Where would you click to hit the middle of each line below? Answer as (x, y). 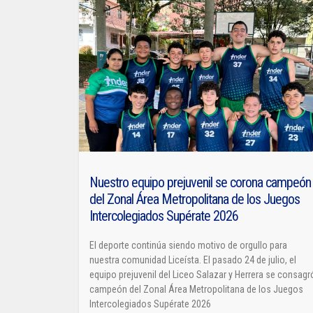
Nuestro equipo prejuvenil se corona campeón (201, 182)
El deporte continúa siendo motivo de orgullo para (189, 245)
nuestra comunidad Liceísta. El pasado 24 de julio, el (193, 260)
